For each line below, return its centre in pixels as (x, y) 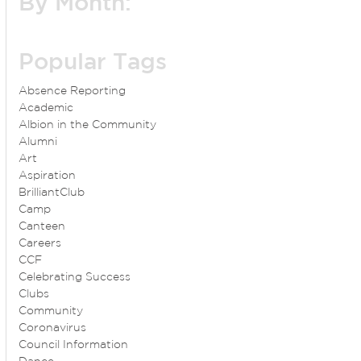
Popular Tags (93, 63)
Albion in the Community (88, 125)
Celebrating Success (75, 278)
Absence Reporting (73, 91)
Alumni (38, 142)
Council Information (74, 345)
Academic (46, 108)
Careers (40, 244)
